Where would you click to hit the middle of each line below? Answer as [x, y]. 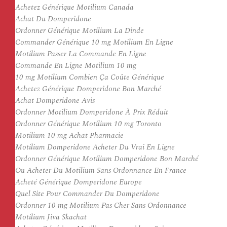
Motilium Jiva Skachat [51, 217]
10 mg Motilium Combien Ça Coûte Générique [90, 77]
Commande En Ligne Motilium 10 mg [76, 66]
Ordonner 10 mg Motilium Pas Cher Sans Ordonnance [101, 205]
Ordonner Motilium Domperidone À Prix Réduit [92, 112]
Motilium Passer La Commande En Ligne [81, 54]
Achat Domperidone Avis [55, 101]
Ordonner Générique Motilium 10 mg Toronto [88, 124]
